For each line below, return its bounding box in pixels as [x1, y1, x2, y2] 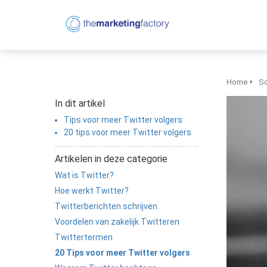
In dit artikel [55, 98, 105, 109]
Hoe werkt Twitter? [55, 186, 129, 195]
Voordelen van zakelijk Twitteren [55, 217, 179, 226]
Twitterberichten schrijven [55, 201, 157, 211]
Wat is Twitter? [55, 170, 114, 180]
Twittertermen [55, 232, 113, 242]
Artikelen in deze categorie [55, 153, 167, 164]
